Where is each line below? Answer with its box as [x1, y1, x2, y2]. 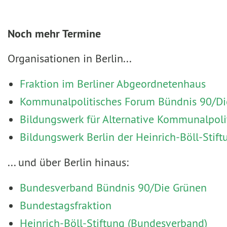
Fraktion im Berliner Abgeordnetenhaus [20, 77, 206, 91]
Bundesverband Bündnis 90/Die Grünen [20, 180, 207, 195]
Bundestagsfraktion [20, 198, 111, 213]
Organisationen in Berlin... [8, 51, 132, 66]
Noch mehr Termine [8, 26, 101, 41]
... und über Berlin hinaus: [8, 155, 129, 170]
